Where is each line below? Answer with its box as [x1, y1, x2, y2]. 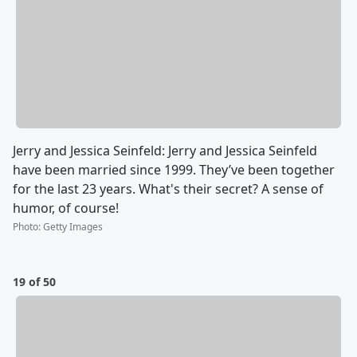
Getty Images [43, 220, 103, 234]
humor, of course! [13, 199, 119, 218]
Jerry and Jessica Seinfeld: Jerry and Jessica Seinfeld [13, 142, 317, 160]
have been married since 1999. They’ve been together [13, 161, 335, 179]
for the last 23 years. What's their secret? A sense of [13, 180, 324, 198]
